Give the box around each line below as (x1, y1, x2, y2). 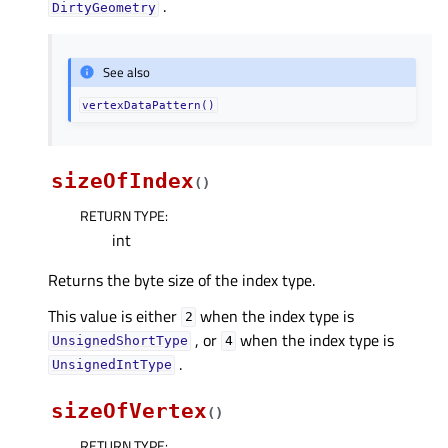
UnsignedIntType (51, 357, 172, 373)
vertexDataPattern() (82, 98, 216, 111)
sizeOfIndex (51, 168, 194, 193)
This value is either (48, 303, 181, 328)
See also (103, 62, 151, 83)
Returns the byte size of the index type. (48, 267, 315, 292)
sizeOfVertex (51, 398, 207, 423)
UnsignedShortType (51, 333, 188, 349)
